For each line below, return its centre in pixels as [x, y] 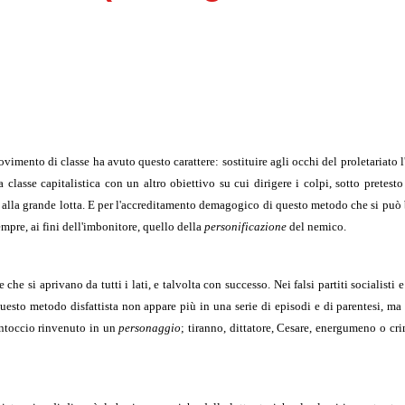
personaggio [150, 327]
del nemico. [316, 226]
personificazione [245, 226]
